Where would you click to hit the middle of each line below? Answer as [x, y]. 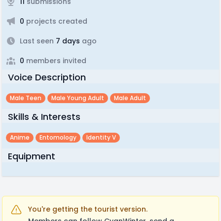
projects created [56, 21]
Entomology [58, 137]
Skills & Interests [44, 117]
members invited [55, 61]
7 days [67, 41]
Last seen [37, 41]
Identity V [101, 137]
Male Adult [130, 98]
